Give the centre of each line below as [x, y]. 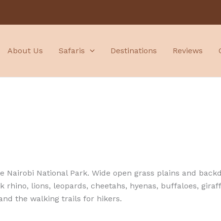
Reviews [187, 50]
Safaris [72, 50]
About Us [25, 50]
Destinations [133, 50]
